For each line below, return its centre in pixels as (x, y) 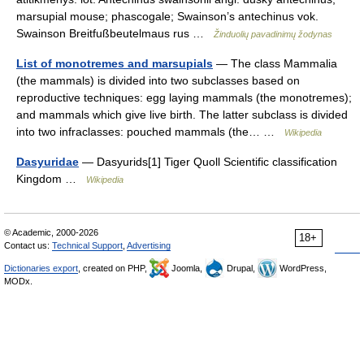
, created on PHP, (114, 268)
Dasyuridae (48, 161)
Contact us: (28, 245)
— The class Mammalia (275, 63)
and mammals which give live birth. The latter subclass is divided (182, 114)
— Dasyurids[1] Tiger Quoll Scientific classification (208, 161)
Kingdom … (51, 178)
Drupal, (241, 268)
